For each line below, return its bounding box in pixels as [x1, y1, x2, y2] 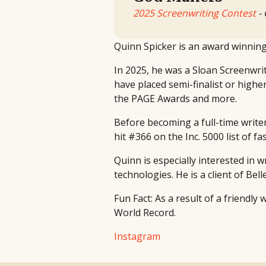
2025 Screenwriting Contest [133, 6, 256, 20]
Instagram [114, 229, 160, 243]
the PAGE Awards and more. [114, 91, 237, 105]
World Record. [114, 205, 176, 219]
